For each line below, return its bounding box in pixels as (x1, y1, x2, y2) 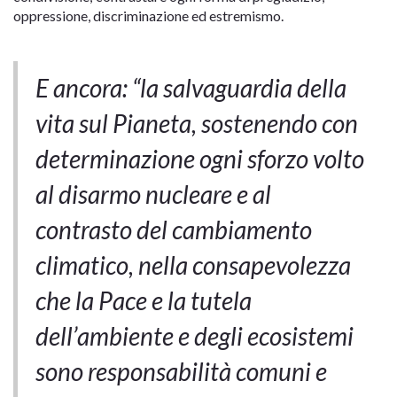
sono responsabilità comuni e (35, 356, 327, 387)
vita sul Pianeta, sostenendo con (35, 108, 358, 139)
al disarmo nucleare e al (35, 179, 271, 210)
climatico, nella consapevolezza (35, 250, 351, 281)
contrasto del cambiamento (35, 214, 312, 245)
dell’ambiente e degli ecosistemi (35, 321, 354, 352)
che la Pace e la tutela (35, 285, 252, 316)
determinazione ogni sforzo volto (35, 144, 364, 175)
